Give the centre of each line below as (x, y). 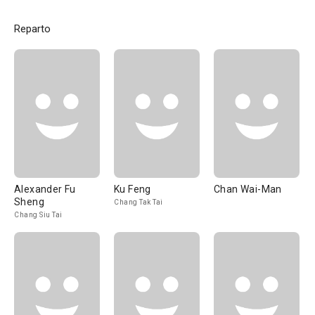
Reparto (32, 29)
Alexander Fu (45, 189)
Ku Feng (133, 189)
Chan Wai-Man (248, 189)
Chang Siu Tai (38, 215)
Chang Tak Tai (139, 202)
